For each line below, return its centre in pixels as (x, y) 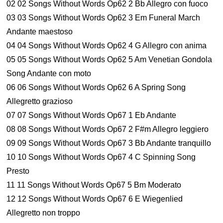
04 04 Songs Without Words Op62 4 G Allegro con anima (107, 46)
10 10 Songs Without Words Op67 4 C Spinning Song (101, 157)
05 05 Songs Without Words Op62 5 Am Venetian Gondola (110, 59)
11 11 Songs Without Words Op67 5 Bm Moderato (94, 185)
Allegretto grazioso (40, 101)
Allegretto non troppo (44, 213)
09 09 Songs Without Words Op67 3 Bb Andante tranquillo (109, 143)
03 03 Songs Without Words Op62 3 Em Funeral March (104, 18)
